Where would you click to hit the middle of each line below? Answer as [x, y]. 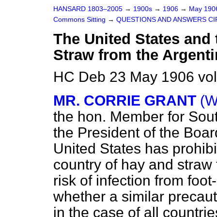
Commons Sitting [80, 20]
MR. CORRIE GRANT [125, 101]
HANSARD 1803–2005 [88, 9]
